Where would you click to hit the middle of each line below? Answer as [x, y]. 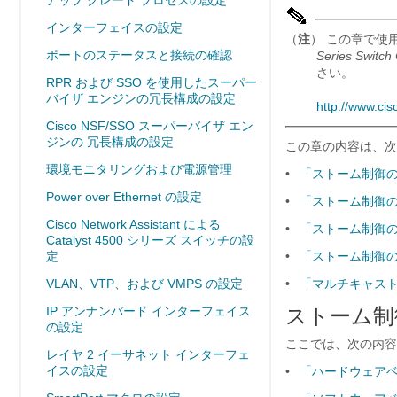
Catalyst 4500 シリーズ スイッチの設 [150, 240]
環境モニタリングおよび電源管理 [139, 169]
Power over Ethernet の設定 [124, 197]
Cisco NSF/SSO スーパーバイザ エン [150, 126]
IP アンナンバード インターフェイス [148, 311]
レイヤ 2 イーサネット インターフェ [148, 354]
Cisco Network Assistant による [133, 224]
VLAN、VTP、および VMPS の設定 [144, 284]
